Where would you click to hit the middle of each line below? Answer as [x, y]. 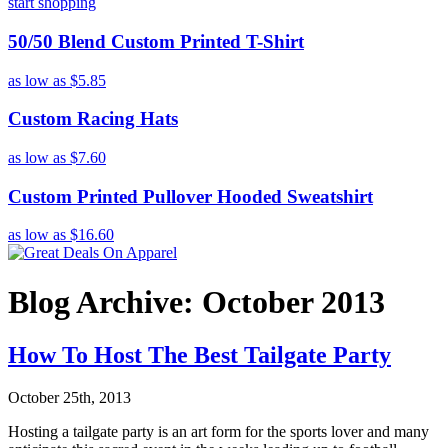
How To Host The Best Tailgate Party [199, 355]
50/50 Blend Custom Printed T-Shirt [156, 41]
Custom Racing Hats [93, 119]
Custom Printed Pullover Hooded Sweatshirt [190, 196]
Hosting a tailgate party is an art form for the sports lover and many [218, 432]
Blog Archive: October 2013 [196, 301]
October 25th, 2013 [69, 398]
